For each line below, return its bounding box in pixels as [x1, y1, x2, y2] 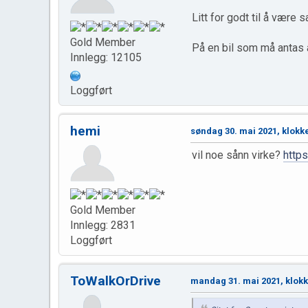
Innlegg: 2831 [70, 219, 135, 232]
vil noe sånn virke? [192, 148, 283, 162]
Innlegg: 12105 [70, 50, 142, 64]
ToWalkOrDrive [70, 273, 161, 289]
